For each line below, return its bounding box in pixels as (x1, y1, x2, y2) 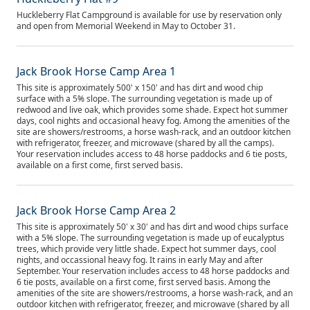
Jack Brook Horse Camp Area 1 (17, 64, 176, 79)
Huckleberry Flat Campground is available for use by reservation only (17, 9, 282, 21)
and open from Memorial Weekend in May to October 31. (17, 20, 235, 32)
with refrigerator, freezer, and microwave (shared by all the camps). (17, 137, 274, 149)
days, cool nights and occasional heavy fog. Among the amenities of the (17, 115, 290, 127)
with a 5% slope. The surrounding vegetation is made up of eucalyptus (17, 232, 284, 244)
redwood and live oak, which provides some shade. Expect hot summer (17, 104, 288, 116)
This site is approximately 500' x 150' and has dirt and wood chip (17, 82, 263, 93)
